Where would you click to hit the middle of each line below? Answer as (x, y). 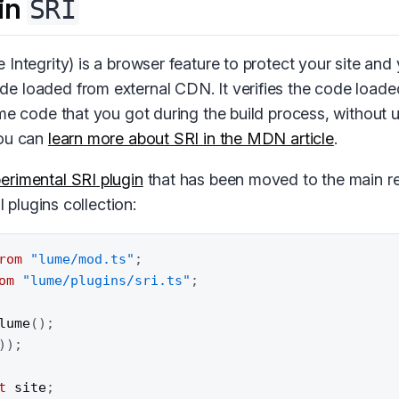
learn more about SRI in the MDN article (191, 138)
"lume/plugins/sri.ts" (107, 281)
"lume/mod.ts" (83, 259)
